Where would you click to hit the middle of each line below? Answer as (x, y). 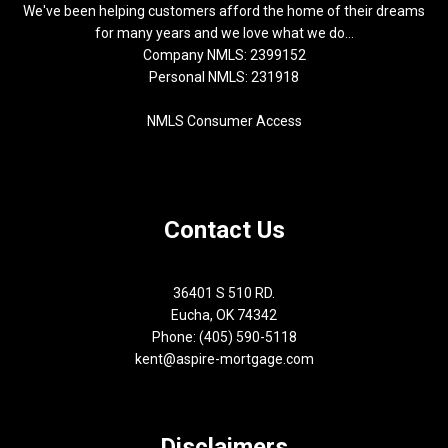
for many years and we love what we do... (224, 33)
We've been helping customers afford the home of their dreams (224, 11)
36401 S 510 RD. (224, 292)
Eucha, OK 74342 (224, 314)
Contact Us (224, 230)
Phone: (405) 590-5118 (224, 336)
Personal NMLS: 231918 (224, 77)
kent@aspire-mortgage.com (224, 358)
